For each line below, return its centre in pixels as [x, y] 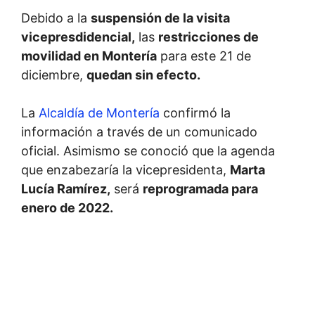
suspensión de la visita [160, 18]
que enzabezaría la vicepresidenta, [126, 170]
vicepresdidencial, [78, 37]
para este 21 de [204, 56]
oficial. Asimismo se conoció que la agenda [148, 151]
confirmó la [195, 113]
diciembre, [54, 75]
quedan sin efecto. [143, 75]
